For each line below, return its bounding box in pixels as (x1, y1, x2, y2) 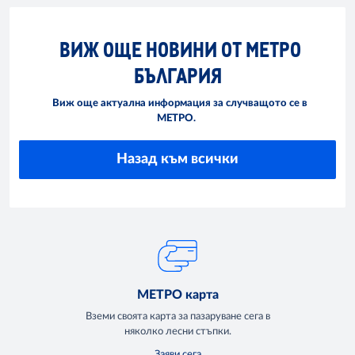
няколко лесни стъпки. (124, 326, 231, 337)
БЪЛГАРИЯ (133, 63, 222, 88)
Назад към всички (116, 152, 239, 167)
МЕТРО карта (136, 288, 219, 301)
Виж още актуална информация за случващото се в (52, 98, 307, 109)
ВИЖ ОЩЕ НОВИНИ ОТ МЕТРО (59, 36, 301, 62)
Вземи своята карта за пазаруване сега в (85, 311, 270, 322)
